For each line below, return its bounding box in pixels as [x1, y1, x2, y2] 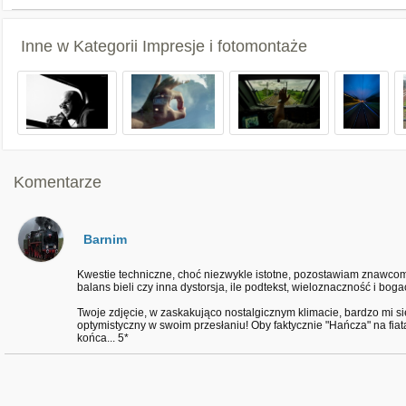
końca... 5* [77, 332, 129, 344]
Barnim [83, 232, 127, 246]
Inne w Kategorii [21, 37, 142, 55]
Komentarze [14, 173, 101, 191]
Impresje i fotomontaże [142, 37, 307, 55]
